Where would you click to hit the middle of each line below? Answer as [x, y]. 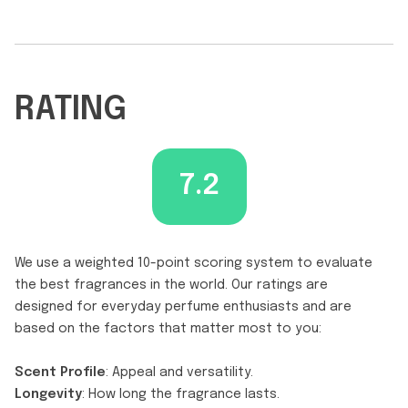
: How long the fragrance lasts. [181, 394]
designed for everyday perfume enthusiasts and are [183, 306]
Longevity [48, 394]
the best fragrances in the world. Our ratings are [171, 285]
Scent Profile [60, 372]
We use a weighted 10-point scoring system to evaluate [194, 263]
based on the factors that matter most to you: [168, 328]
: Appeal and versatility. [179, 372]
